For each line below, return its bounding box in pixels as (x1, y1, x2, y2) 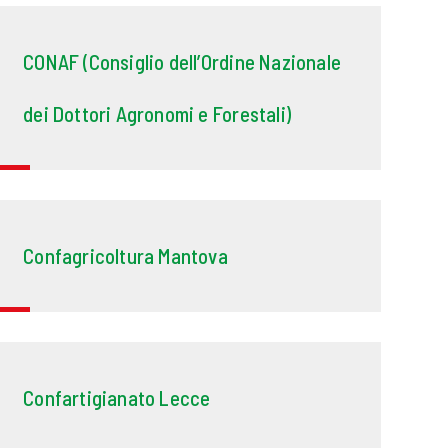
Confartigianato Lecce (23, 385, 211, 411)
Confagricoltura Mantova (23, 243, 228, 269)
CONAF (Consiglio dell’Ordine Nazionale (23, 49, 342, 75)
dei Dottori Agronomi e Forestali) (23, 101, 291, 127)
